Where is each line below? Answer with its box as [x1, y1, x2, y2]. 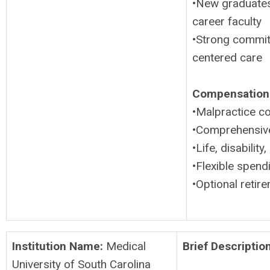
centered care [192, 51, 262, 64]
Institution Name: [12, 239, 106, 253]
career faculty [192, 14, 262, 28]
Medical [106, 239, 146, 253]
